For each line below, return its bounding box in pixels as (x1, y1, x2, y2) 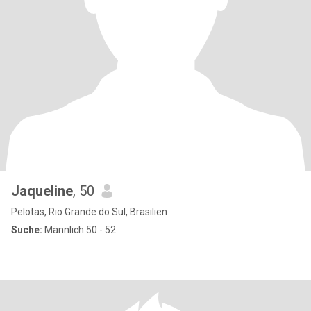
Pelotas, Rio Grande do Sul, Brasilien (11, 206, 167, 217)
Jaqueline (11, 183, 73, 199)
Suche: (11, 224, 42, 235)
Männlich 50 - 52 (42, 224, 116, 235)
